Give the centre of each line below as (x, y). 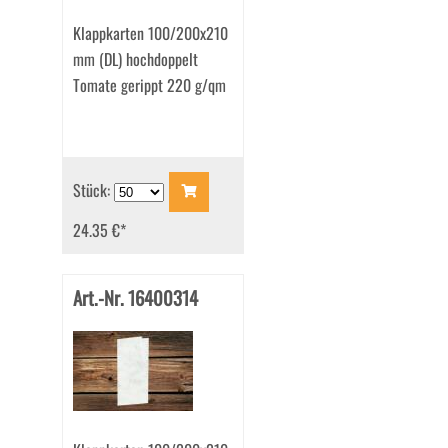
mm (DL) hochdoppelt (135, 59)
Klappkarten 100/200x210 (150, 33)
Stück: (93, 189)
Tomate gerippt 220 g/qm (149, 85)
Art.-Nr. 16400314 (135, 298)
